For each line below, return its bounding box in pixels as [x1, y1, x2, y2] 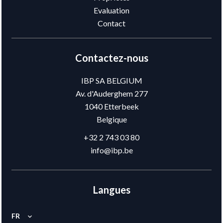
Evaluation [94, 5, 129, 15]
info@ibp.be [90, 145, 133, 155]
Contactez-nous [75, 52, 148, 64]
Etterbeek [102, 102, 139, 111]
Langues [93, 184, 130, 196]
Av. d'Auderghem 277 [75, 89, 148, 98]
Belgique [96, 114, 127, 124]
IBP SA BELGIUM [81, 76, 142, 85]
